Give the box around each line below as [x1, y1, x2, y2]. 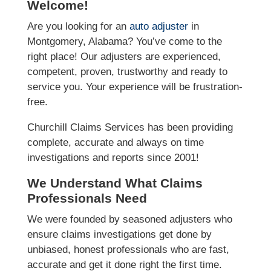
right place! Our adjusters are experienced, [27, 51, 221, 63]
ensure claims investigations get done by [27, 229, 212, 241]
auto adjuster [129, 21, 188, 33]
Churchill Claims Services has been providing [27, 122, 233, 134]
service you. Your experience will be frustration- [27, 81, 243, 93]
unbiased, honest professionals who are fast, [27, 244, 229, 256]
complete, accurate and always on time [27, 137, 204, 149]
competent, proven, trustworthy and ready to [27, 66, 227, 78]
